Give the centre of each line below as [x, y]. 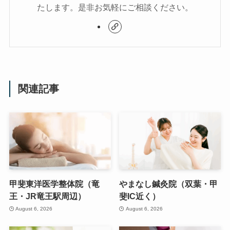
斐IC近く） [140, 196]
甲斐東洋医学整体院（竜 [54, 184]
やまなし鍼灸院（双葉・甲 [169, 184]
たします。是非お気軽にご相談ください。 [115, 7]
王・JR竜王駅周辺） [47, 196]
